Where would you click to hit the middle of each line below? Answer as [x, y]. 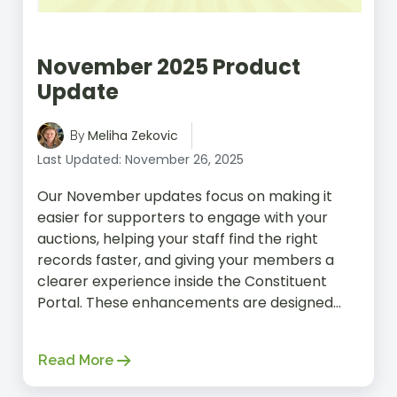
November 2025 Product [169, 66]
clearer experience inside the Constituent [182, 281]
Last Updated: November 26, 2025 [140, 159]
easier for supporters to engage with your [183, 217]
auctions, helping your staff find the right [178, 238]
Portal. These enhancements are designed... [189, 302]
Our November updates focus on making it [185, 196]
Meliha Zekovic [133, 135]
